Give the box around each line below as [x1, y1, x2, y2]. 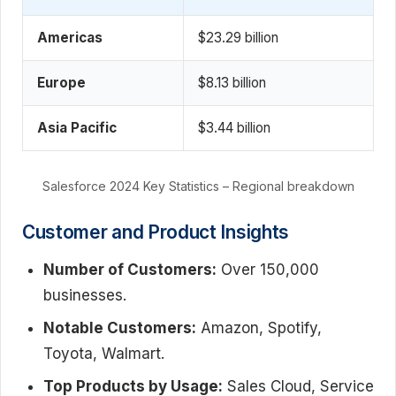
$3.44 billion [198, 118, 270, 136]
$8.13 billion [198, 73, 266, 91]
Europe [37, 73, 86, 91]
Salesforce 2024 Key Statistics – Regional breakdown [42, 178, 354, 194]
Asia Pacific [37, 118, 117, 136]
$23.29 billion [198, 28, 278, 46]
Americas [37, 28, 103, 46]
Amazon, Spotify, [196, 318, 322, 337]
